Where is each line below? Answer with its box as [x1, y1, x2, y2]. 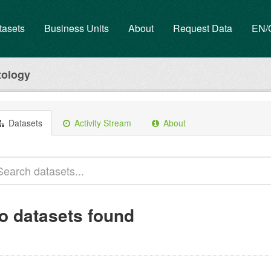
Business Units [44, 21, 109, 35]
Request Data [173, 21, 232, 35]
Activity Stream [72, 117, 131, 129]
